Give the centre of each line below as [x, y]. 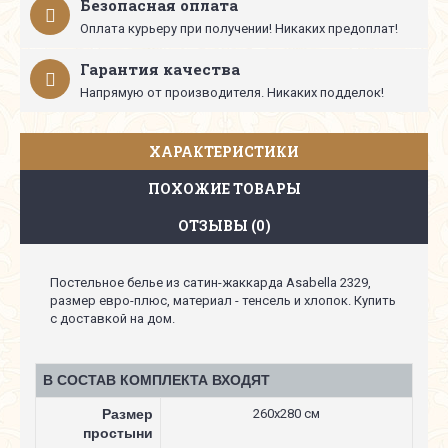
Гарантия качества [160, 69]
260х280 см [286, 413]
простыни [118, 433]
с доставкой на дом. [112, 318]
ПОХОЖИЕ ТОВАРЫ [224, 188]
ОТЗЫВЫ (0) [224, 225]
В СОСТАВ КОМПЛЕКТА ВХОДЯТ [156, 380]
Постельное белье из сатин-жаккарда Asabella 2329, [210, 282]
